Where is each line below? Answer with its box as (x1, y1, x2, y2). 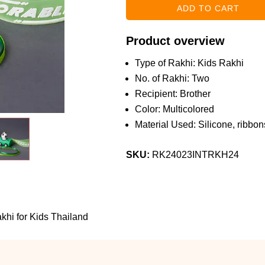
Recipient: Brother (134, 89, 211, 99)
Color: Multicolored (134, 104, 214, 114)
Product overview (125, 34, 225, 47)
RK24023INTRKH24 (151, 150, 239, 160)
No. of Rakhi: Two (134, 73, 209, 83)
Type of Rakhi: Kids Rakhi (134, 58, 244, 68)
